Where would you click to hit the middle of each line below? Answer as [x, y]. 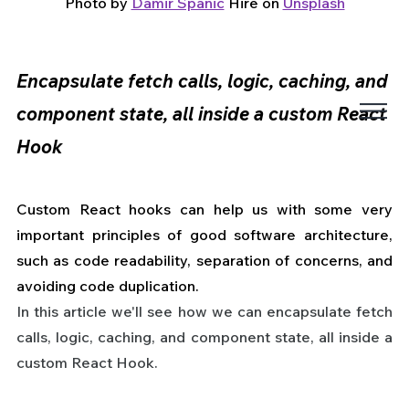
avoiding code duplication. [108, 286]
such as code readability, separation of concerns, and [204, 261]
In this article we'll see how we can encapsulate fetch [204, 312]
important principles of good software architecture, [204, 235]
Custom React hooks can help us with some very [204, 210]
